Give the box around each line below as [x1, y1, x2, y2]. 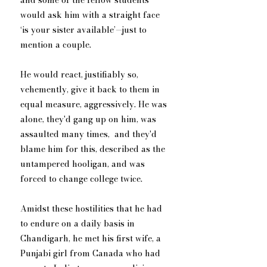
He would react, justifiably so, [20, 68, 141, 82]
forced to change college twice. [20, 172, 142, 186]
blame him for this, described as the [20, 142, 167, 156]
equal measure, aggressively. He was [20, 98, 169, 111]
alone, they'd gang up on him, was [20, 113, 159, 126]
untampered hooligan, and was [20, 157, 147, 171]
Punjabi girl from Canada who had [20, 247, 163, 260]
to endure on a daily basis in [20, 217, 137, 231]
